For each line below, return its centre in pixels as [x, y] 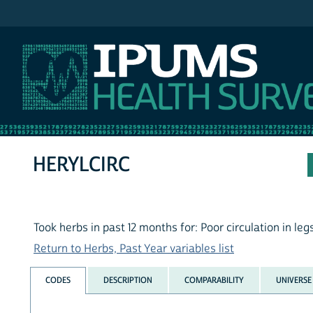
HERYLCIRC [82, 165]
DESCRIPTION [128, 280]
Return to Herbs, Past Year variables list [134, 249]
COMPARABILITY [214, 280]
